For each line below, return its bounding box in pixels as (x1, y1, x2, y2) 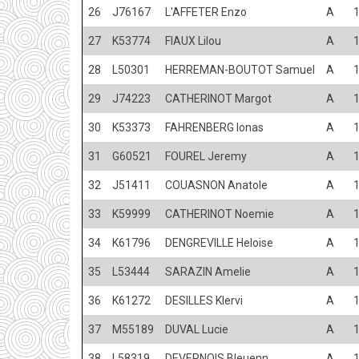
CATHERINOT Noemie (165, 207, 274, 220)
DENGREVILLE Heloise (165, 236, 273, 249)
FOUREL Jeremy (165, 149, 247, 163)
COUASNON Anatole (165, 178, 268, 192)
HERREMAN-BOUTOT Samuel (165, 63, 315, 76)
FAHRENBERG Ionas (165, 120, 264, 134)
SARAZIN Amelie (165, 264, 251, 278)
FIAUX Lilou (165, 34, 221, 47)
